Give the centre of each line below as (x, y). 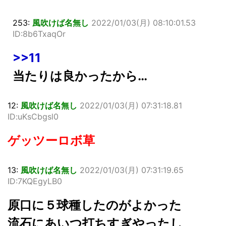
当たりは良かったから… (80, 76)
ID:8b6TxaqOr (39, 34)
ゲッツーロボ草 (51, 140)
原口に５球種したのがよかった (95, 205)
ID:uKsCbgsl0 (33, 116)
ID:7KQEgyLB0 (35, 181)
